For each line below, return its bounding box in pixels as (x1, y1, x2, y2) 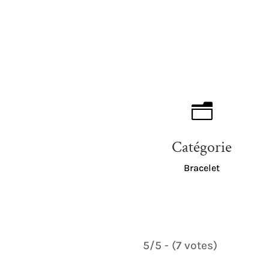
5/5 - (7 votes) (142, 238, 217, 252)
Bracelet (184, 162, 220, 174)
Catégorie (172, 136, 232, 157)
